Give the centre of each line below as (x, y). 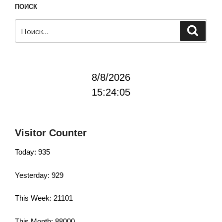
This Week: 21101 (44, 198)
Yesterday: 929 (39, 175)
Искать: (29, 26)
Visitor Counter (51, 133)
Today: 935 (32, 152)
